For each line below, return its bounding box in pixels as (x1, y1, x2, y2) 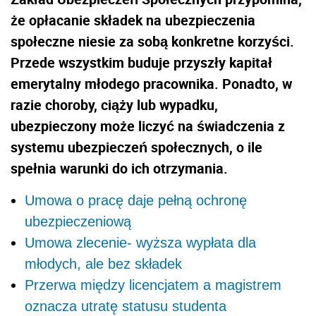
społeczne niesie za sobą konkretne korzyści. (11, 31, 294, 51)
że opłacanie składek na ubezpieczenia (11, 10, 255, 30)
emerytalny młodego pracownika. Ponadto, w (11, 73, 292, 93)
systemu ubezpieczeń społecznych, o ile (11, 137, 262, 157)
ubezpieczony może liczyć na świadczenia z (11, 116, 285, 135)
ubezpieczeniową (25, 213, 131, 229)
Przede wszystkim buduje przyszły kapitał (11, 52, 272, 72)
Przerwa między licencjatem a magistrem (25, 276, 281, 293)
